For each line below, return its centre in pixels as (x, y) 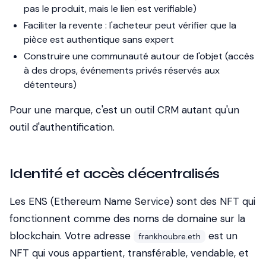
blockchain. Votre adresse (72, 236)
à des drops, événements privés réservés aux (122, 70)
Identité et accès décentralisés (115, 174)
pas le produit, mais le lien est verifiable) (110, 9)
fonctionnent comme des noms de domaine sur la (127, 218)
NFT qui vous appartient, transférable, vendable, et (129, 253)
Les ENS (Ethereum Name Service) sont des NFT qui (132, 201)
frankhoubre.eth (170, 236)
